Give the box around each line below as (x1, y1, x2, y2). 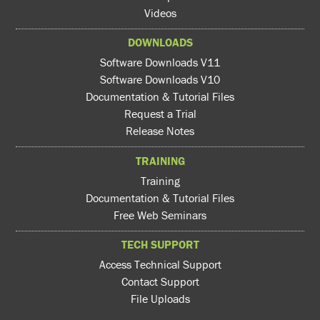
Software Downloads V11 (100, 55, 220, 70)
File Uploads (130, 291, 190, 306)
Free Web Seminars (114, 207, 206, 222)
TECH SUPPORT (121, 237, 199, 251)
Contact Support (121, 274, 199, 289)
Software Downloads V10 (100, 72, 220, 87)
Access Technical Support (99, 257, 221, 272)
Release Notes (126, 124, 194, 139)
